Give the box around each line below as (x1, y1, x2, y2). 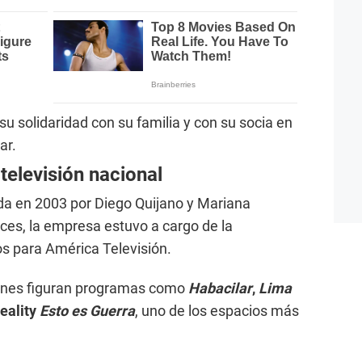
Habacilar (188, 280, 252, 297)
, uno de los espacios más (135, 302, 299, 320)
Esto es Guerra (40, 302, 135, 320)
